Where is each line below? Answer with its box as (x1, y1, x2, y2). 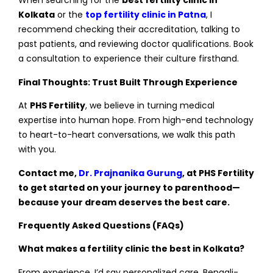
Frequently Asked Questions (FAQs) (18, 219, 184, 232)
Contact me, (18, 166, 79, 179)
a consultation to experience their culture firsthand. (18, 52, 239, 65)
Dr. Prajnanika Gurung (79, 166, 182, 179)
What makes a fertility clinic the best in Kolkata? (18, 243, 244, 255)
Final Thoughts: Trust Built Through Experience (18, 76, 238, 88)
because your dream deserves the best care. (18, 196, 230, 208)
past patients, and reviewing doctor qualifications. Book (18, 38, 253, 51)
